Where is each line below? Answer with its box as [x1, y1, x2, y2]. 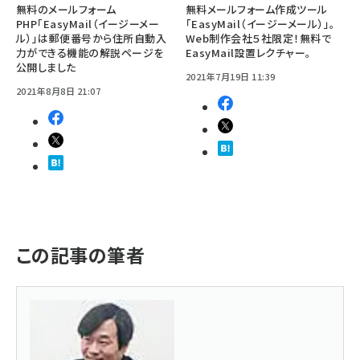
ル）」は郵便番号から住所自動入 [16, 30, 167, 46]
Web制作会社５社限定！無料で [186, 30, 332, 46]
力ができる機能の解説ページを [16, 44, 164, 60]
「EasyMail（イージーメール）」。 [186, 15, 336, 31]
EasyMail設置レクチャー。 [186, 44, 312, 60]
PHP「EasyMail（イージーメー [16, 15, 160, 31]
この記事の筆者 [16, 240, 145, 268]
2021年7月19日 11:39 [186, 69, 276, 83]
